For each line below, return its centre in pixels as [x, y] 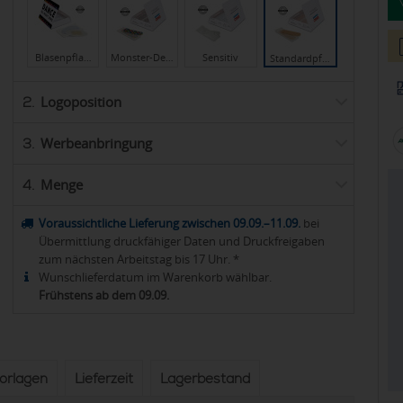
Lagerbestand [209, 379]
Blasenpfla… [63, 57]
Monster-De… [142, 57]
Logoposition [85, 102]
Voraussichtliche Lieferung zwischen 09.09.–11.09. [170, 224]
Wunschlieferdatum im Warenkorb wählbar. [155, 278]
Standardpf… [300, 58]
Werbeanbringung [103, 143]
